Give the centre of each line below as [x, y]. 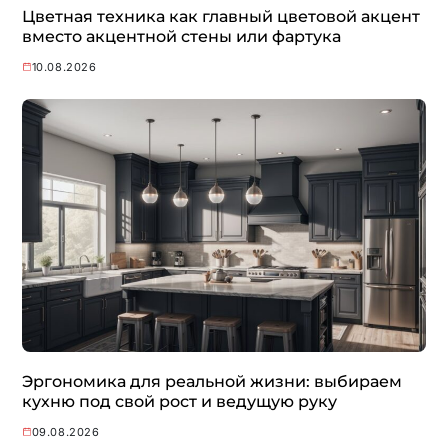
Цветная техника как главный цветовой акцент [220, 16]
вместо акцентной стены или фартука [181, 36]
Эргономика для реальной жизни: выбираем [211, 381]
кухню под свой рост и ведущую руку [179, 401]
